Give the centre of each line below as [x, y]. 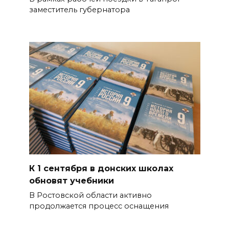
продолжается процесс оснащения [99, 206]
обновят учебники [71, 180]
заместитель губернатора [79, 10]
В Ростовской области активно [90, 196]
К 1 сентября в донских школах [101, 168]
